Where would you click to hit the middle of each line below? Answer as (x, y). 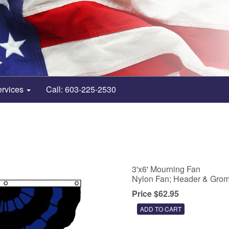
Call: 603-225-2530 (81, 89)
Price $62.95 (155, 193)
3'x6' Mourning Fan (166, 169)
